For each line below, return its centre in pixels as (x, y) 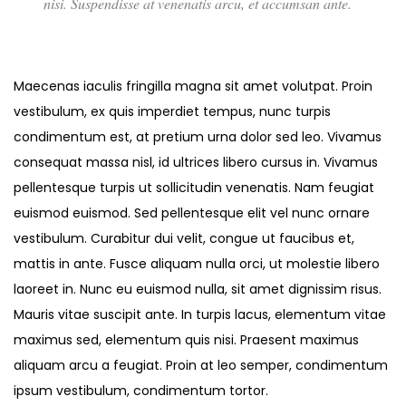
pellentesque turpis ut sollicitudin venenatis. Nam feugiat (194, 188)
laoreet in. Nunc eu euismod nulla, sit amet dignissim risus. (198, 290)
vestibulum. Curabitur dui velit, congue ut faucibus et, (184, 239)
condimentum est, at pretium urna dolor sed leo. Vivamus (198, 137)
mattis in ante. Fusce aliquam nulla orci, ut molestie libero (197, 264)
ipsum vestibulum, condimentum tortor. (141, 391)
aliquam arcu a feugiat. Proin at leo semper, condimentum (201, 366)
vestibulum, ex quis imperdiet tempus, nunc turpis (172, 112)
